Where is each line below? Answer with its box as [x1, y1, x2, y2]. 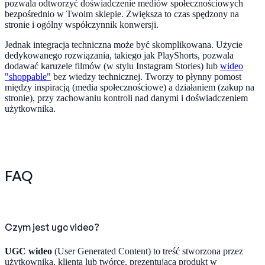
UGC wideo [5, 245, 52, 256]
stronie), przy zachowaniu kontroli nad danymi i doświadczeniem [5, 93, 248, 104]
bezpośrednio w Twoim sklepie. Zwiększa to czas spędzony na [5, 9, 239, 20]
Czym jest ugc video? [5, 221, 99, 233]
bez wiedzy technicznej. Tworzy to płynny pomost [51, 72, 241, 82]
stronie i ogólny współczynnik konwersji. [5, 20, 159, 30]
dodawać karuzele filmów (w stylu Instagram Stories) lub [5, 61, 220, 72]
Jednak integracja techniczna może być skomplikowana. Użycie [5, 40, 243, 50]
